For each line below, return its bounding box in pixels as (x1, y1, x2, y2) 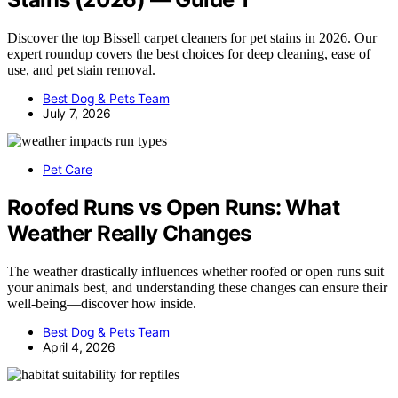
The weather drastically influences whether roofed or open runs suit (7, 263, 384, 279)
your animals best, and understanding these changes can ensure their (7, 279, 387, 295)
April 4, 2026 (43, 338, 115, 354)
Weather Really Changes (7, 219, 251, 246)
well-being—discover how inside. (7, 295, 196, 311)
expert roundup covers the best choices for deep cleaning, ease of (7, 45, 370, 61)
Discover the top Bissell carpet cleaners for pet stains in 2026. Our (7, 29, 377, 45)
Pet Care (43, 161, 92, 177)
